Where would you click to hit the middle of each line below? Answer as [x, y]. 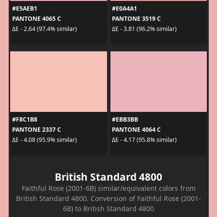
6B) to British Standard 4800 [108, 208]
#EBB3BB [125, 119]
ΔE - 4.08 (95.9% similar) [44, 140]
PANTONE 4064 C [136, 129]
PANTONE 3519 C [136, 18]
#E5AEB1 [24, 8]
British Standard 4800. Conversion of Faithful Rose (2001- [108, 198]
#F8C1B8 [24, 119]
